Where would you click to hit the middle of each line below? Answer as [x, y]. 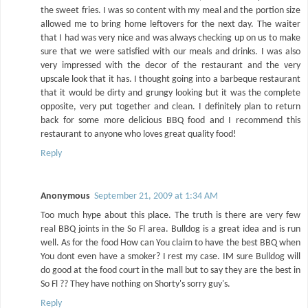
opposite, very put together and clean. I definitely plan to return [170, 107]
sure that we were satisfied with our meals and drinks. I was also [170, 52]
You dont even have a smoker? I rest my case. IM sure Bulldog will [170, 257]
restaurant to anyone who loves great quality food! [139, 135]
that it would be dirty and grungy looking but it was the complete [170, 93]
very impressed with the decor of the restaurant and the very [170, 66]
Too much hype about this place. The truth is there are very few [170, 216]
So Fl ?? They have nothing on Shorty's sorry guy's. [135, 285]
